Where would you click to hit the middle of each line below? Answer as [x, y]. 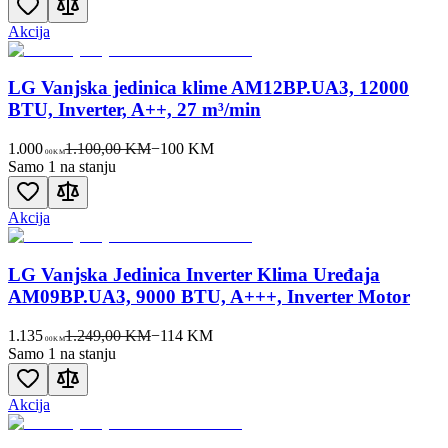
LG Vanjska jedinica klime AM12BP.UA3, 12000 [208, 88]
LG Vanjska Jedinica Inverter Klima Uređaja [194, 274]
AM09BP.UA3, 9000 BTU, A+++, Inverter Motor [209, 296]
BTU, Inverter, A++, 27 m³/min [134, 110]
